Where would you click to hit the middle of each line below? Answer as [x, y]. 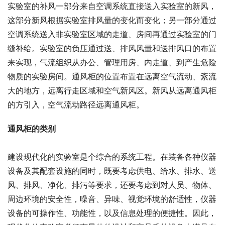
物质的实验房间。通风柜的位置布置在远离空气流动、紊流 [112, 77]
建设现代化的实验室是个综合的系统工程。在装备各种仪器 [112, 157]
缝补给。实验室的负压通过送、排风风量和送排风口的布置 [112, 48]
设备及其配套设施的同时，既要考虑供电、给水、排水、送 [112, 171]
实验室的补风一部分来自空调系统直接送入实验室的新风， [112, 6]
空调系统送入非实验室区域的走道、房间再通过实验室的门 [112, 34]
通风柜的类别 [32, 129]
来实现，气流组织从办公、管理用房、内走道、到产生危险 [112, 63]
